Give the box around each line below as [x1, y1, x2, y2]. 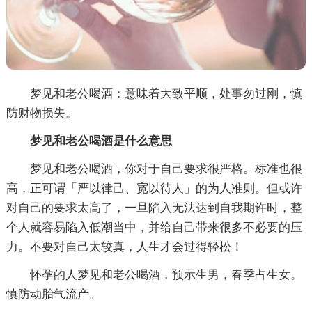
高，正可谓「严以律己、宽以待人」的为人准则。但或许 [6, 182, 302, 196]
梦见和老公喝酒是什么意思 [6, 134, 172, 148]
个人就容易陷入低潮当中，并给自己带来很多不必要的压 [6, 221, 302, 235]
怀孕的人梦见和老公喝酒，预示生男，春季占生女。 [6, 268, 302, 282]
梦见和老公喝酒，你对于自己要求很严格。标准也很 [6, 162, 302, 176]
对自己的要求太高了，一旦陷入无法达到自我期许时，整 [6, 201, 302, 215]
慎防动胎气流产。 [6, 288, 101, 302]
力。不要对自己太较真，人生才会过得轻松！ [6, 240, 243, 254]
